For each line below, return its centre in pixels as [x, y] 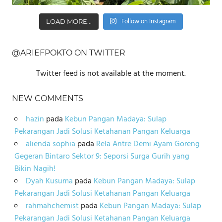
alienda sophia [50, 144]
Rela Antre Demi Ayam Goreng [148, 144]
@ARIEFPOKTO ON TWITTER [69, 53]
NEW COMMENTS [48, 98]
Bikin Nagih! [35, 169]
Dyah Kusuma [49, 181]
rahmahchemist [52, 206]
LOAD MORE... [69, 21]
